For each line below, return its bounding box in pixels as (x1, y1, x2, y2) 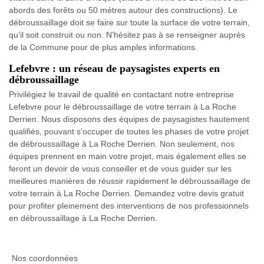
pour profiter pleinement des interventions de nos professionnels (9, 201, 249, 211)
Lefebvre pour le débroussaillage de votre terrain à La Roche (9, 102, 236, 112)
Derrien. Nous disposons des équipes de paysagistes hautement (9, 114, 249, 124)
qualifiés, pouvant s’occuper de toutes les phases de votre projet (9, 127, 249, 137)
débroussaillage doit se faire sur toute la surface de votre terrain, (9, 18, 250, 28)
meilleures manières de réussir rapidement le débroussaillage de (9, 176, 250, 186)
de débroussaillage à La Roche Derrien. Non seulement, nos (9, 139, 235, 149)
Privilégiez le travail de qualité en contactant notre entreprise (9, 90, 234, 100)
